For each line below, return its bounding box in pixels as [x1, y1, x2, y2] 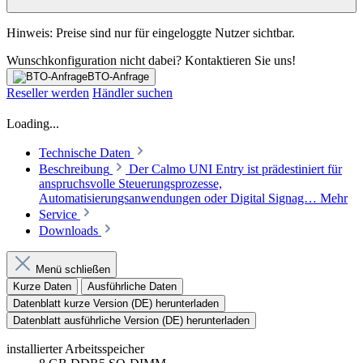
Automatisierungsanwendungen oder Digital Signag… [39, 191, 320, 206]
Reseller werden [6, 86, 89, 100]
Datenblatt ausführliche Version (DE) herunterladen [13, 314, 250, 327]
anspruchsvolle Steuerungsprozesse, [39, 177, 222, 191]
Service [39, 207, 80, 222]
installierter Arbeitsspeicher [6, 342, 144, 357]
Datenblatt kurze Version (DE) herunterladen [13, 297, 219, 310]
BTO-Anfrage [88, 70, 149, 83]
